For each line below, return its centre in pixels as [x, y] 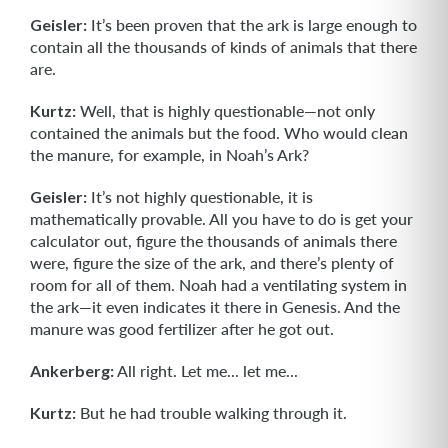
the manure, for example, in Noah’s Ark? [169, 154]
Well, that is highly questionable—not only [225, 110]
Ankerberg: [72, 370]
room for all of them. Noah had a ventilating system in [218, 284]
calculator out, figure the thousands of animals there [213, 240]
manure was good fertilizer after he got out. [182, 328]
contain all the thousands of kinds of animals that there [223, 46]
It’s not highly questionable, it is [200, 196]
